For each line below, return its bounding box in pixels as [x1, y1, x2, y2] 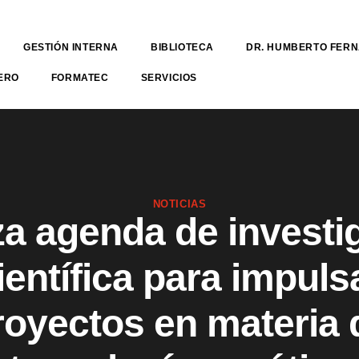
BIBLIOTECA [151, 42, 215, 53]
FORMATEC [50, 72, 109, 83]
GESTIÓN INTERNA [23, 42, 119, 53]
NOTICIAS [152, 198, 207, 210]
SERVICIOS [140, 72, 198, 83]
